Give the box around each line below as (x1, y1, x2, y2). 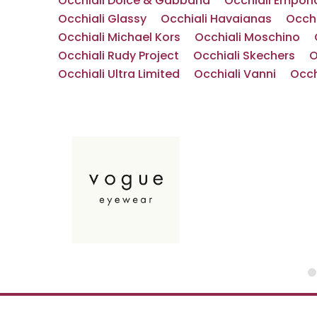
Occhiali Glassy (58, 10, 146, 27)
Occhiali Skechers (193, 47, 295, 64)
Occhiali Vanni (194, 65, 276, 82)
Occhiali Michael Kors (58, 28, 180, 45)
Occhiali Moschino (195, 28, 300, 45)
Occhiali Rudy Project (58, 47, 179, 64)
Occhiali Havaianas (161, 10, 272, 27)
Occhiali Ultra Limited (58, 65, 180, 82)
